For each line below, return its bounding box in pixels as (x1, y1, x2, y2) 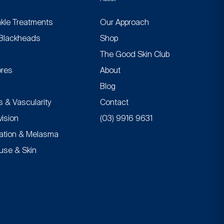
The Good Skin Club (100, 49, 170, 60)
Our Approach (100, 17, 149, 28)
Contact (100, 97, 129, 108)
